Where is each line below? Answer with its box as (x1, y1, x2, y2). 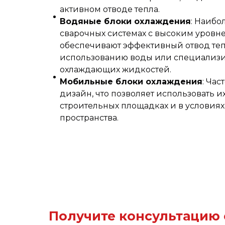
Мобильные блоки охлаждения (60, 76, 202, 86)
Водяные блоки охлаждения (60, 16, 191, 26)
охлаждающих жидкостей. (60, 64, 171, 74)
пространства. (60, 113, 119, 123)
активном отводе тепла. (60, 4, 160, 14)
